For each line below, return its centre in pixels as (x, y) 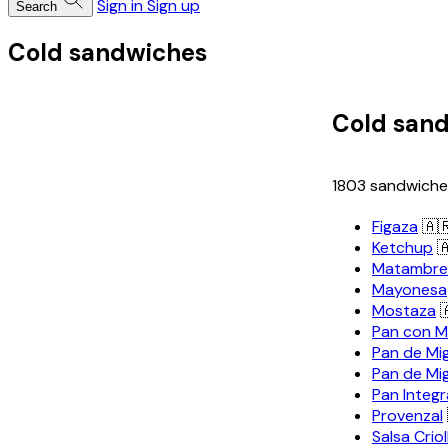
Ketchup (402, 247)
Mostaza (404, 310)
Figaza (395, 226)
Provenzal (407, 415)
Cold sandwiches (107, 52)
